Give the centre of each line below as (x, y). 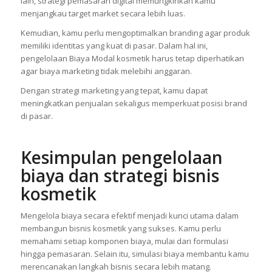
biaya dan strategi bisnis (120, 175)
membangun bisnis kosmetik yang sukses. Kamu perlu (121, 228)
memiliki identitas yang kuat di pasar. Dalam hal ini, (114, 45)
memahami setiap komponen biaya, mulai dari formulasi (124, 241)
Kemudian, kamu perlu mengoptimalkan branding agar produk (135, 32)
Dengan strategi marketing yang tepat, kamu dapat (114, 90)
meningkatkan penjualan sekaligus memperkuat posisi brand (134, 103)
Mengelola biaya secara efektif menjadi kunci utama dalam (129, 215)
